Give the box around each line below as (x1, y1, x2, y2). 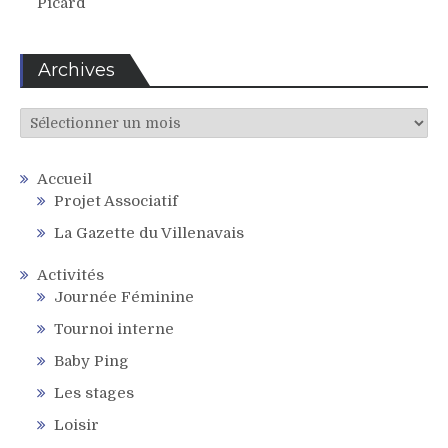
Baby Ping (54, 352, 129, 371)
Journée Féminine (54, 288, 194, 307)
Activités (37, 266, 104, 285)
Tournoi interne (54, 320, 174, 339)
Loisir (54, 416, 99, 435)
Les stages (54, 384, 134, 403)
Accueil (37, 170, 92, 189)
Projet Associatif (54, 192, 178, 211)
